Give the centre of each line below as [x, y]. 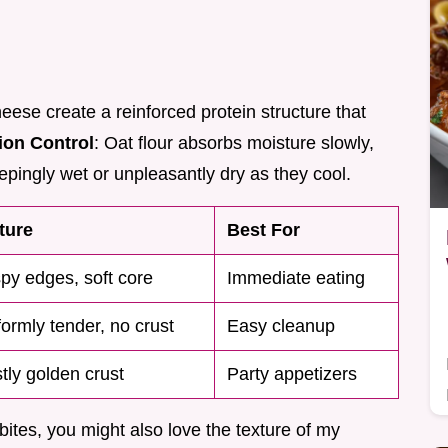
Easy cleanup [281, 326]
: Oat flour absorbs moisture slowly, [234, 143]
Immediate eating [296, 278]
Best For [263, 230]
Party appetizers [292, 374]
